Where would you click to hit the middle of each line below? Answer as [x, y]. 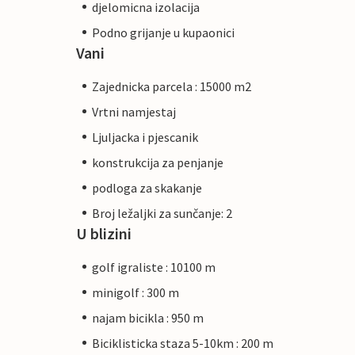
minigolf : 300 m [136, 292]
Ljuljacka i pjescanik [145, 137]
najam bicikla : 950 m [148, 317]
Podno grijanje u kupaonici [163, 32]
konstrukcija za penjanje [158, 162]
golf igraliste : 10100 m [154, 267]
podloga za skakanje [147, 187]
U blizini [104, 233]
